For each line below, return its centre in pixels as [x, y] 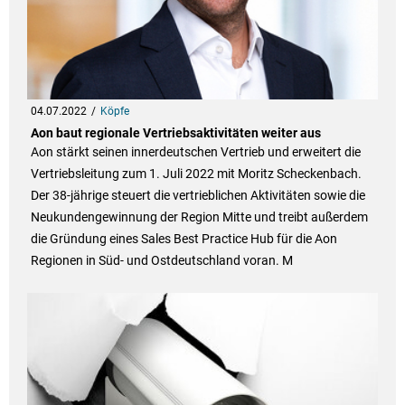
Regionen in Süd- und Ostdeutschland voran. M [161, 261]
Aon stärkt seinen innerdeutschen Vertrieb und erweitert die [195, 152]
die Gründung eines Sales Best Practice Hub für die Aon [184, 239]
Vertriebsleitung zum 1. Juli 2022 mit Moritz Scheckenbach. [196, 174]
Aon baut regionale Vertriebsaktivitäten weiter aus [175, 133]
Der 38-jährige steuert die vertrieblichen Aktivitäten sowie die [198, 196]
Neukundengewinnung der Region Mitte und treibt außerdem [199, 217]
